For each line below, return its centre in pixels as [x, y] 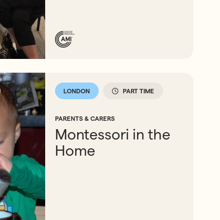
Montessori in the [113, 135]
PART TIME [139, 91]
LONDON [77, 91]
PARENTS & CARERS [85, 118]
